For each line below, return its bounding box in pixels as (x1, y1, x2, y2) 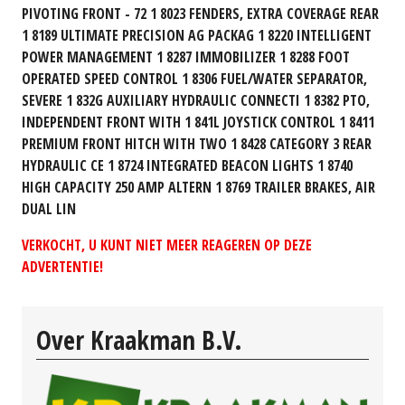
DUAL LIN (22, 198, 76, 219)
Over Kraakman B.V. (36, 322, 242, 357)
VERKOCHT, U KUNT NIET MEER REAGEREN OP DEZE (22, 234, 312, 255)
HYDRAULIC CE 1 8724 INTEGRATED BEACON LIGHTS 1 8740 (22, 155, 353, 175)
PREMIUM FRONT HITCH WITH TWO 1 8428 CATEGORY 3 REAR (22, 133, 372, 154)
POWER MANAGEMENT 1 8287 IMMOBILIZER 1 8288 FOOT (22, 46, 350, 67)
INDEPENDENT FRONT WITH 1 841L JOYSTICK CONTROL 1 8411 (22, 111, 374, 132)
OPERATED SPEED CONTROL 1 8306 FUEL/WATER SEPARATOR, (22, 68, 367, 89)
